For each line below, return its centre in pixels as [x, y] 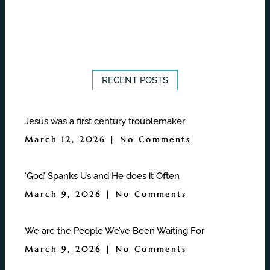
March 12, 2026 [67, 139]
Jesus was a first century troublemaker [105, 121]
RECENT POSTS [135, 80]
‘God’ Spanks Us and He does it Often [102, 176]
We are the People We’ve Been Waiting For [115, 231]
